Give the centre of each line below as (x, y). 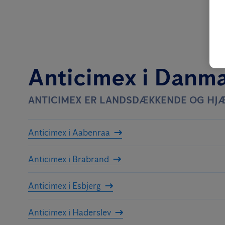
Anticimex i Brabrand (69, 159)
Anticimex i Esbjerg (65, 186)
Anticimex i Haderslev (70, 212)
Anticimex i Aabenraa (69, 132)
